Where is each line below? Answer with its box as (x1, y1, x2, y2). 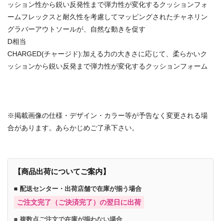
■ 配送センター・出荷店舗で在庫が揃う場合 (14, 184, 142, 192)
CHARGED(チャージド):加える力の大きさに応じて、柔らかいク (7, 49, 207, 58)
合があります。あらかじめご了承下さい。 (7, 123, 139, 132)
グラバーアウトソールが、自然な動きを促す (7, 25, 146, 33)
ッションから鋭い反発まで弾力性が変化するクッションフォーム (7, 62, 208, 70)
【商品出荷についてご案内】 (14, 167, 110, 176)
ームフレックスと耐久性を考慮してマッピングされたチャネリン (7, 12, 208, 21)
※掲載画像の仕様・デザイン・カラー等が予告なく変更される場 (7, 111, 208, 119)
